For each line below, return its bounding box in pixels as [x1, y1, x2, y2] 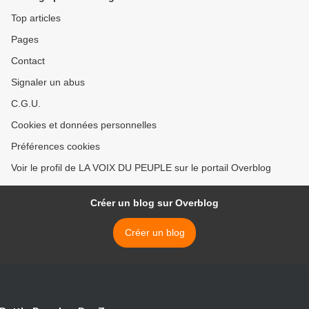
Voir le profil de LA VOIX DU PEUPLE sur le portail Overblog [11, 162, 271, 174]
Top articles [11, 12, 61, 24]
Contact [11, 55, 45, 67]
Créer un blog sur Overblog [90, 197, 219, 209]
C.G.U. [11, 98, 41, 110]
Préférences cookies [11, 141, 100, 152]
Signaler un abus [11, 77, 85, 88]
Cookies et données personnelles [11, 119, 157, 131]
